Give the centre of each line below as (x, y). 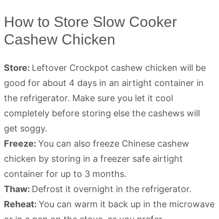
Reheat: (21, 204)
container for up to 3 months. (65, 174)
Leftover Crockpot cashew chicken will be (119, 68)
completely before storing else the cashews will (102, 113)
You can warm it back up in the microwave (127, 204)
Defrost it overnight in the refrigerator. (112, 189)
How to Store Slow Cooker (90, 22)
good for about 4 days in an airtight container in (104, 83)
